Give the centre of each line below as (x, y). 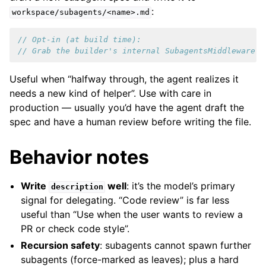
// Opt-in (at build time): (80, 40)
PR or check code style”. (75, 229)
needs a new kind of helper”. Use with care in (110, 94)
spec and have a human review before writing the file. (130, 122)
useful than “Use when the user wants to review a (132, 215)
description (77, 187)
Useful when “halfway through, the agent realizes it (124, 79)
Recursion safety (61, 246)
